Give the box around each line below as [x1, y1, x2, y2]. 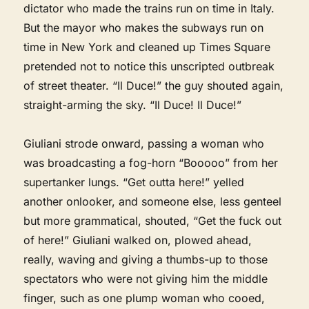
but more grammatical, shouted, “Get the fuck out [23, 213, 282, 228]
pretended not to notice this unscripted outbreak [23, 59, 275, 73]
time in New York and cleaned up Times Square [23, 39, 271, 54]
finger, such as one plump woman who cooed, [23, 290, 266, 305]
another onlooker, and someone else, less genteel [23, 194, 282, 208]
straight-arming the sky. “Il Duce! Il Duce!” [23, 97, 242, 112]
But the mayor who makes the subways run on [23, 20, 264, 34]
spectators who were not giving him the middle [23, 271, 268, 286]
